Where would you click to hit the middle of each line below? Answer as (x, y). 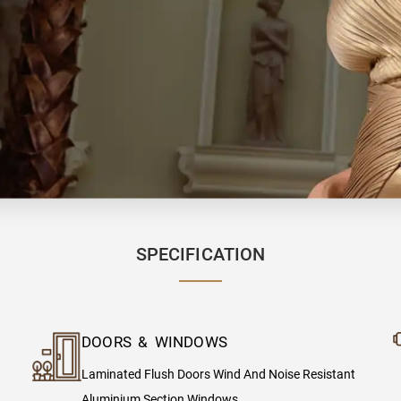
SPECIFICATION (200, 254)
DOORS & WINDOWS (154, 341)
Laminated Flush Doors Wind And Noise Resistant (218, 374)
